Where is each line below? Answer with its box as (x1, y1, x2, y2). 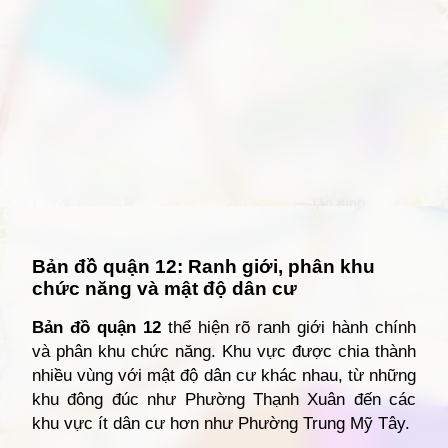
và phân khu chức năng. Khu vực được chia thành (32, 342, 416, 362)
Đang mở (56, 226, 116, 243)
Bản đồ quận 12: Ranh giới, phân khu (32, 256, 375, 278)
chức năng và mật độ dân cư (32, 278, 297, 300)
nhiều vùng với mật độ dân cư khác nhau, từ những (32, 366, 416, 386)
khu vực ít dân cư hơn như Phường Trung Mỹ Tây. (32, 414, 410, 434)
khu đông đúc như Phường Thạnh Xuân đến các (32, 390, 416, 410)
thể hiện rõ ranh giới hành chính (160, 318, 417, 338)
